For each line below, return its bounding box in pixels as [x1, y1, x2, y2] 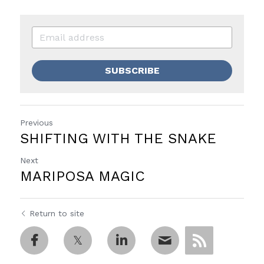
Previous [20, 118, 53, 127]
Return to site [29, 209, 84, 218]
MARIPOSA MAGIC [20, 168, 145, 184]
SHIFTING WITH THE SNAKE [20, 130, 216, 147]
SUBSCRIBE [104, 65, 160, 76]
